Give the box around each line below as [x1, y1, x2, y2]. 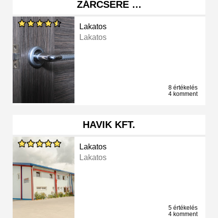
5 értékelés [168, 204, 198, 212]
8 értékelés [168, 84, 198, 91]
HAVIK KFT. [83, 119, 135, 130]
